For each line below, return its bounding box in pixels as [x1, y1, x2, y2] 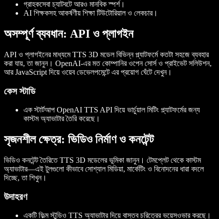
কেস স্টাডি [4, 86, 35, 96]
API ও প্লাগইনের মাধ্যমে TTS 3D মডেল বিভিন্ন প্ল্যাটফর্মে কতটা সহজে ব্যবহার [4, 50, 209, 59]
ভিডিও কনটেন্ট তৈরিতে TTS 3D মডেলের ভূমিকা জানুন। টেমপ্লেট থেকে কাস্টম [4, 156, 201, 165]
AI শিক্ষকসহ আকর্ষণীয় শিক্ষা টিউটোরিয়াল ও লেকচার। [23, 8, 158, 17]
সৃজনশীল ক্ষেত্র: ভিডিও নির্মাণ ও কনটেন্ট [4, 133, 154, 146]
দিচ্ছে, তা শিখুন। [4, 174, 47, 182]
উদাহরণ [4, 191, 27, 202]
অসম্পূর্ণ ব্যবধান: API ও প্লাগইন [4, 27, 133, 40]
